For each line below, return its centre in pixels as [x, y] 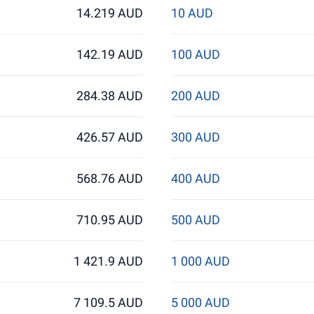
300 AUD [195, 137]
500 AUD [195, 220]
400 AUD [195, 178]
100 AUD [195, 54]
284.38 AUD [110, 96]
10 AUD [192, 13]
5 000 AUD [200, 302]
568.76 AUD [110, 178]
